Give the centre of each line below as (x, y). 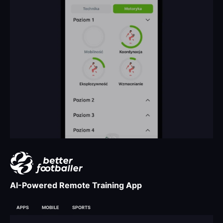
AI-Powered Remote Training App (76, 185)
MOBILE (51, 208)
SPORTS (81, 208)
